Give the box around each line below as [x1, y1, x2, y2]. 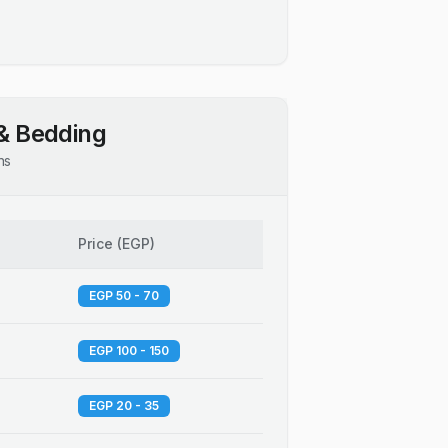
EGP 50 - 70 [89, 288, 159, 303]
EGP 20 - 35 [89, 398, 159, 413]
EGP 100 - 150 [89, 343, 169, 358]
